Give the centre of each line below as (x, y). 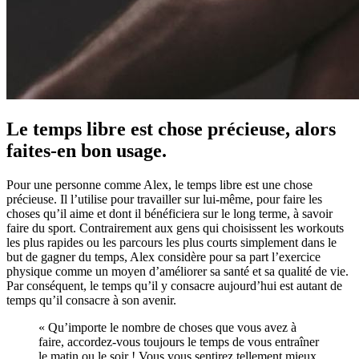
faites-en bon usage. (87, 150)
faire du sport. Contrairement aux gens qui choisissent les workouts (175, 228)
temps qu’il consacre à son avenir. (91, 300)
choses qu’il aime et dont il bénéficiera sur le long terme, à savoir (169, 213)
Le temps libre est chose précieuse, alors (171, 129)
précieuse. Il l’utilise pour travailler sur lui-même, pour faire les (164, 199)
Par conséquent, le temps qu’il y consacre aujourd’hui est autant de (174, 285)
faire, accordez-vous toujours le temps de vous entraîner (179, 341)
